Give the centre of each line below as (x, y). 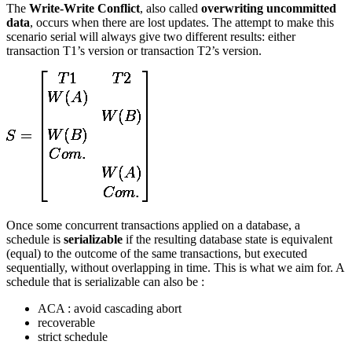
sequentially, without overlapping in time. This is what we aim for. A (175, 268)
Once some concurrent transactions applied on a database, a (153, 225)
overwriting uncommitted (269, 9)
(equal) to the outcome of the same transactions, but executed (157, 254)
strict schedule (73, 337)
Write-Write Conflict (84, 9)
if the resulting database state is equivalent (227, 240)
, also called (170, 9)
